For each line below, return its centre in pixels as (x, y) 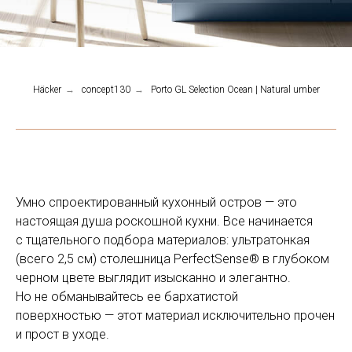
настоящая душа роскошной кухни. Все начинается (164, 221)
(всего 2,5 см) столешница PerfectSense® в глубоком (172, 259)
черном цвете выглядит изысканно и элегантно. (153, 278)
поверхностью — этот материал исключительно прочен (175, 315)
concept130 (106, 90)
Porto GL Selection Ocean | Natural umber (235, 90)
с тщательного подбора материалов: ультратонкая (163, 240)
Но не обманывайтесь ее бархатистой (127, 297)
